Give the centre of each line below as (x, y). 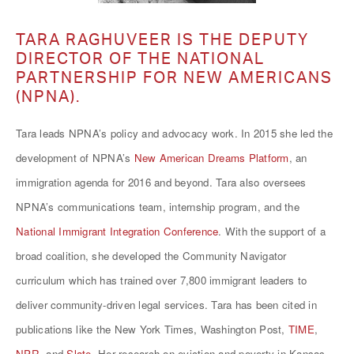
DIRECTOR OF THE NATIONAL (140, 58)
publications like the (65, 329)
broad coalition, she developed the (99, 256)
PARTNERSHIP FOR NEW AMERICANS (174, 77)
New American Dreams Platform (211, 158)
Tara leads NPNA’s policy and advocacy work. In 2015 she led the (174, 133)
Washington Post (241, 329)
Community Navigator (234, 256)
